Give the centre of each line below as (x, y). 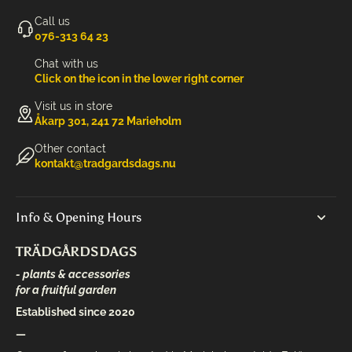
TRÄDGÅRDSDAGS (77, 251)
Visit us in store (73, 106)
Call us (52, 21)
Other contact (70, 148)
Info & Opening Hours (79, 217)
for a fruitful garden (66, 290)
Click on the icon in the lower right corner (139, 79)
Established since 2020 (75, 312)
